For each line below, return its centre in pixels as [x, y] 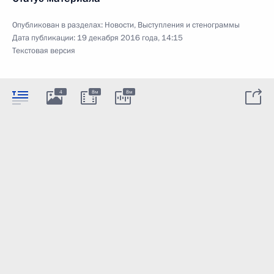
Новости [119, 25]
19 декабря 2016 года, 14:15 [130, 38]
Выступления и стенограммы [189, 25]
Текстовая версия [44, 50]
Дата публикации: [45, 38]
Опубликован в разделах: [58, 25]
